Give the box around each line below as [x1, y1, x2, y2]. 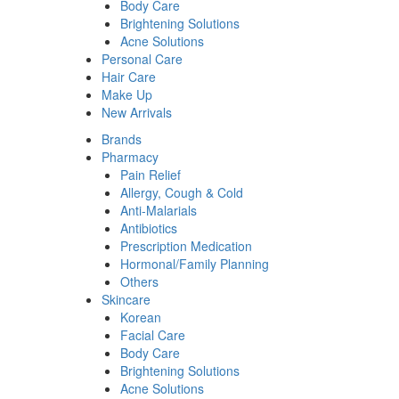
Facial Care [120, 326, 185, 344]
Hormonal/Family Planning [120, 255, 269, 273]
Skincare [102, 290, 151, 308]
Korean [120, 308, 161, 326]
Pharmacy [102, 148, 159, 166]
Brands [102, 130, 142, 148]
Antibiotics [120, 219, 177, 237]
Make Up [102, 85, 152, 103]
